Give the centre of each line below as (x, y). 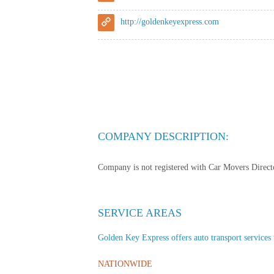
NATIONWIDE (125, 264)
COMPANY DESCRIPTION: (163, 136)
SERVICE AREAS (140, 213)
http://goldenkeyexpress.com (170, 22)
